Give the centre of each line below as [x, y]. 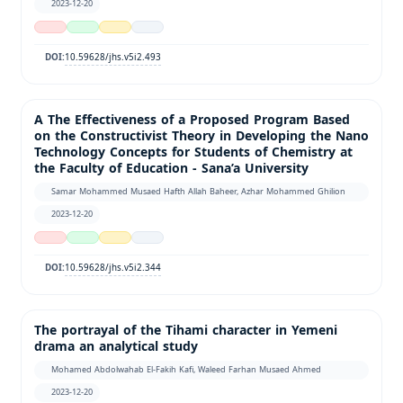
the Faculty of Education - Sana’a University [171, 168]
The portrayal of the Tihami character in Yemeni [186, 330]
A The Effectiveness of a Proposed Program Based [192, 120]
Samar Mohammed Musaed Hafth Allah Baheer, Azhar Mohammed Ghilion [199, 191]
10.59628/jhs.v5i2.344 [113, 267]
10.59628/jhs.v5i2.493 [113, 57]
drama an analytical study [116, 346]
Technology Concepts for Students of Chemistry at [193, 152]
